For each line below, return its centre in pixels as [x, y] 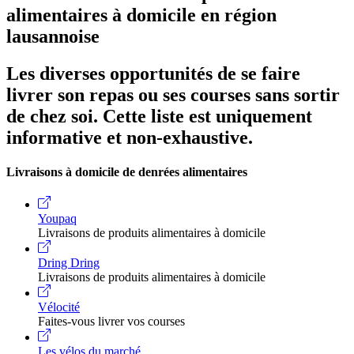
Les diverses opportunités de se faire [153, 73]
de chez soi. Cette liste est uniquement [159, 116]
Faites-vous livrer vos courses [111, 322]
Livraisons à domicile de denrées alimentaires [127, 171]
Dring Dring [69, 263]
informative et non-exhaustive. [130, 137]
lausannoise [53, 36]
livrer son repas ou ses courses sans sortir [173, 94]
